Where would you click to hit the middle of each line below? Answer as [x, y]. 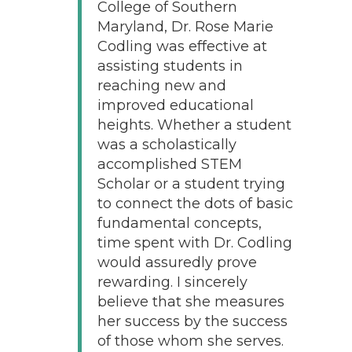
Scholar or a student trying [191, 183]
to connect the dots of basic [195, 203]
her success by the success [192, 321]
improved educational [175, 105]
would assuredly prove [177, 262]
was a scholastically [167, 144]
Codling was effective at [182, 46]
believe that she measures [191, 301]
